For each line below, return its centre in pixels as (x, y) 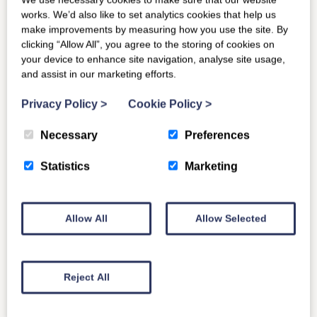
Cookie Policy (167, 104)
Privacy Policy (61, 104)
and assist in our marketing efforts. (99, 74)
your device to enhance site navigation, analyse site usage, (153, 59)
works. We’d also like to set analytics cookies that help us (149, 15)
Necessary (69, 135)
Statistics (65, 166)
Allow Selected (231, 218)
